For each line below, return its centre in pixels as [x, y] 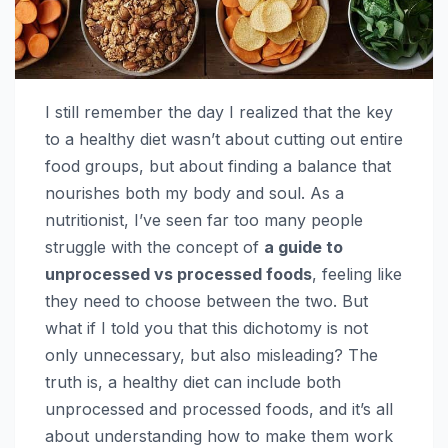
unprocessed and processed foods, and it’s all [219, 408]
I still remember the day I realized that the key [219, 111]
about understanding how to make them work [219, 435]
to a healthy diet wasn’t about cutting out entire [224, 138]
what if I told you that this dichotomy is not [206, 327]
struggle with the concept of [154, 246]
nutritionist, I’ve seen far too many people [204, 219]
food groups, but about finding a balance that [218, 165]
